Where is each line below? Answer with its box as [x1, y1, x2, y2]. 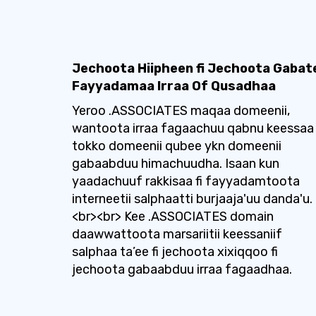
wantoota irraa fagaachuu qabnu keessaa [72, 121, 314, 136]
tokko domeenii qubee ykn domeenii [72, 138, 281, 154]
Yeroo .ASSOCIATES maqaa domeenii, [72, 103, 290, 119]
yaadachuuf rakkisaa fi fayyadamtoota [72, 174, 300, 189]
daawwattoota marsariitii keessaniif [72, 226, 282, 242]
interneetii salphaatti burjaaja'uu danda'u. [72, 191, 312, 207]
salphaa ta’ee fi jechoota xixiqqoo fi [72, 244, 278, 260]
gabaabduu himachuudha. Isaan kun [72, 156, 279, 171]
